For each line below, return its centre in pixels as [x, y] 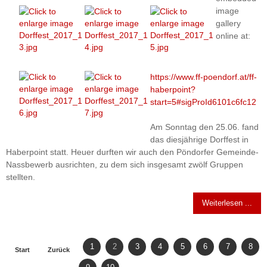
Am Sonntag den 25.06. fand [205, 127]
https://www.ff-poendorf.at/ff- [204, 77]
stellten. [21, 177]
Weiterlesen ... [227, 203]
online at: [233, 36]
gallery [229, 24]
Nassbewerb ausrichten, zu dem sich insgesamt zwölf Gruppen [125, 164]
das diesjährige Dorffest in [200, 139]
